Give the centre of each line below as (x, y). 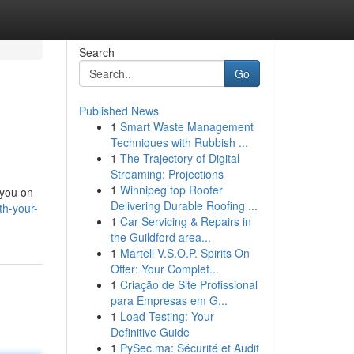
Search (96, 52)
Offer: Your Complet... (164, 269)
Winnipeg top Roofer (171, 190)
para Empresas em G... (169, 300)
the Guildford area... (160, 237)
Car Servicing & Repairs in (185, 221)
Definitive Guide (150, 332)
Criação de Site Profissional (188, 284)
